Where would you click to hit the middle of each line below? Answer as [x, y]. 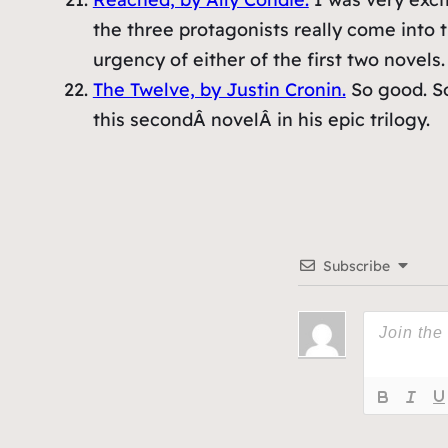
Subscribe [356, 266]
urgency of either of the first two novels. [268, 60]
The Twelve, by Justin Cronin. [219, 90]
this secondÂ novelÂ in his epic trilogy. [261, 120]
